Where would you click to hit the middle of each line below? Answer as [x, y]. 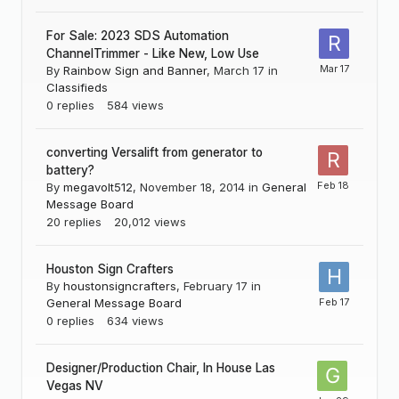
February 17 [216, 286]
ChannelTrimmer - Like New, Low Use [153, 54]
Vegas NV [75, 386]
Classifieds [77, 88]
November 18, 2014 [192, 187]
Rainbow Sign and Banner [135, 71]
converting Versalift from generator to [155, 153]
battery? [70, 171]
